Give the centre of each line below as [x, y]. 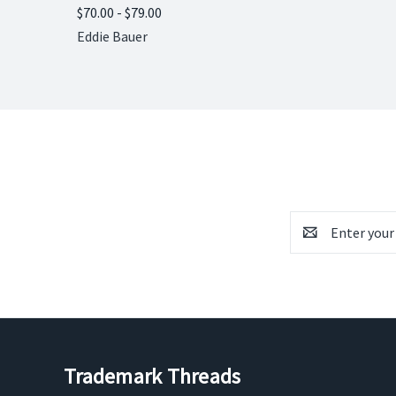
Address [313, 243]
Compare [120, 16]
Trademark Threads [152, 376]
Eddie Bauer [112, 36]
